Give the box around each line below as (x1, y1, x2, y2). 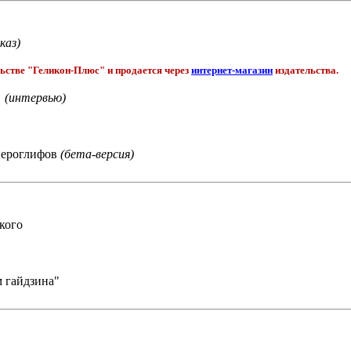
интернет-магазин (191, 64, 273, 76)
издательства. (273, 64, 338, 76)
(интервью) (2, 91, 66, 104)
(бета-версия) (60, 147, 134, 161)
